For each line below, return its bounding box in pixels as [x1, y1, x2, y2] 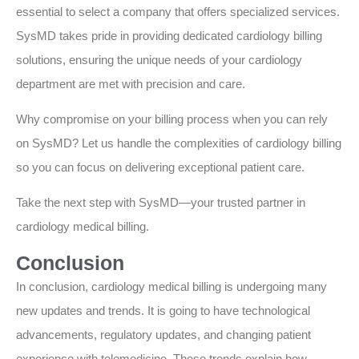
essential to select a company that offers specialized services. [16, 4, 340, 18]
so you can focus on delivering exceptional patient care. [16, 159, 305, 174]
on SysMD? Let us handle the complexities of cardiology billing [16, 135, 341, 150]
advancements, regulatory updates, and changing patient [16, 327, 311, 341]
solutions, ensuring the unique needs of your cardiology [16, 52, 302, 67]
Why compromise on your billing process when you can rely [16, 111, 328, 126]
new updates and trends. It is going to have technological [16, 303, 310, 317]
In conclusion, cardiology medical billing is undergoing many [16, 279, 327, 293]
